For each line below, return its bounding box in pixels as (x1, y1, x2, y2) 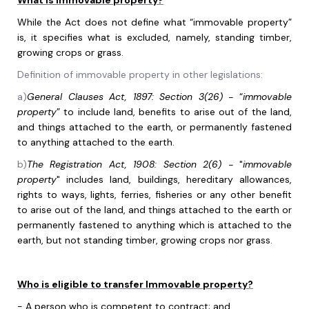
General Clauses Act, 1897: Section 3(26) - (27, 90, 234, 103)
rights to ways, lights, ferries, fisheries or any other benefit (17, 188, 292, 201)
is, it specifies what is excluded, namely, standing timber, (17, 31, 292, 44)
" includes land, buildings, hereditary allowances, (57, 173, 292, 186)
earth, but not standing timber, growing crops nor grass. (17, 234, 272, 247)
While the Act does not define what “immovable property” (17, 16, 292, 29)
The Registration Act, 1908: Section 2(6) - (27, 158, 233, 171)
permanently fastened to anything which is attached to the (17, 219, 292, 232)
